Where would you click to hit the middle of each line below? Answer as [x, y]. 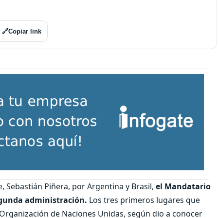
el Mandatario [182, 186]
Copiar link [25, 31]
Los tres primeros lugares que [144, 200]
